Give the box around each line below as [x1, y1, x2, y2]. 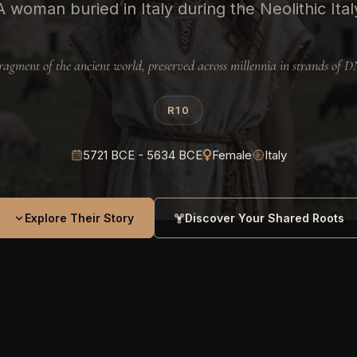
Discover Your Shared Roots [184, 211, 344, 225]
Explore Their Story [24, 211, 134, 225]
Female [211, 147, 252, 163]
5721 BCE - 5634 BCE [82, 147, 202, 163]
